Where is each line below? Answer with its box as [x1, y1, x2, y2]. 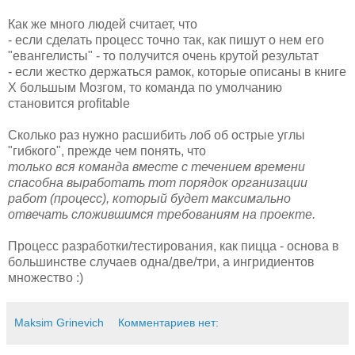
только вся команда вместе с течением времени [8, 159, 305, 174]
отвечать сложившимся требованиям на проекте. [8, 207, 315, 221]
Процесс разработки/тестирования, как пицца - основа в [8, 239, 339, 253]
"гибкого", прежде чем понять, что [8, 143, 206, 158]
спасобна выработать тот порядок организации [8, 175, 307, 189]
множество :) [8, 270, 83, 284]
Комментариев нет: [118, 315, 219, 329]
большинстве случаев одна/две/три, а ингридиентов [8, 254, 315, 269]
